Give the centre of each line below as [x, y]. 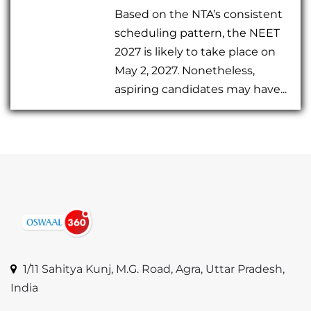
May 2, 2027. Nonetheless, [185, 70]
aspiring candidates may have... [201, 89]
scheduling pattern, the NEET [197, 33]
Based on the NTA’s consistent [199, 14]
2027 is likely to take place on [195, 51]
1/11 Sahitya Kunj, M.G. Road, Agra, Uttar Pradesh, [153, 269]
